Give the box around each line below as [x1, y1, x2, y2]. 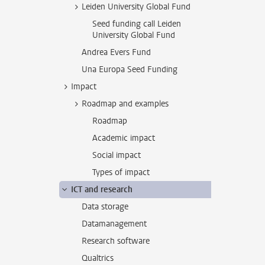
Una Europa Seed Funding [82, 64, 177, 75]
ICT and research [71, 184, 132, 195]
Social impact [92, 150, 141, 161]
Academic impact [92, 132, 155, 144]
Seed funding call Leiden [92, 18, 181, 30]
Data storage [82, 201, 128, 212]
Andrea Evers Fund [82, 47, 151, 58]
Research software [82, 235, 150, 247]
